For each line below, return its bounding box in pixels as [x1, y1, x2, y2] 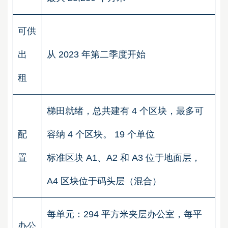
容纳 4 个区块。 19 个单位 [47, 129, 157, 139]
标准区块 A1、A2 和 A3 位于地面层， [47, 152, 201, 163]
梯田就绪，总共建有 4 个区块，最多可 [47, 105, 204, 116]
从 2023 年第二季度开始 [47, 49, 148, 60]
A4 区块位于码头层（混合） [47, 176, 164, 186]
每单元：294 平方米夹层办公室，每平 [47, 209, 202, 219]
